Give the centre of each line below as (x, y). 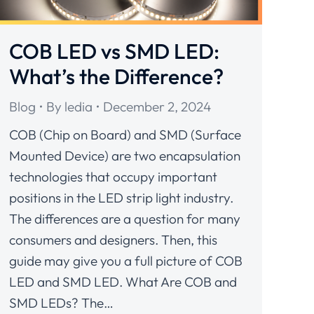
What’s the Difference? (116, 76)
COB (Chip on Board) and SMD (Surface (125, 134)
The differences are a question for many (125, 218)
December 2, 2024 (157, 106)
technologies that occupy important (113, 176)
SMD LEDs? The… (61, 302)
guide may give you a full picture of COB (126, 260)
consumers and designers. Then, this (113, 239)
